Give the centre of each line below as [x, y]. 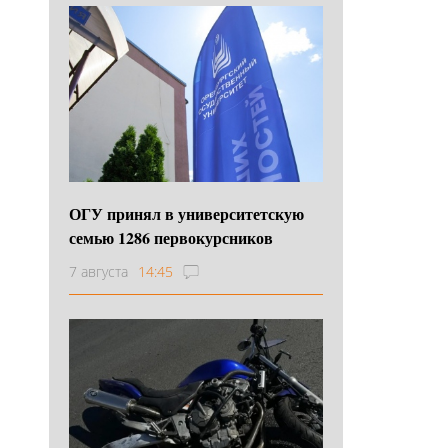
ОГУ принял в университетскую [186, 213]
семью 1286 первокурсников [171, 237]
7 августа [98, 271]
